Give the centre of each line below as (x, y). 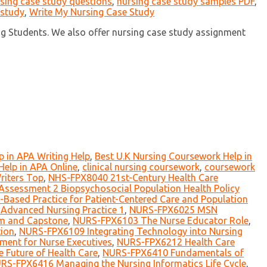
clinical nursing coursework (141, 167)
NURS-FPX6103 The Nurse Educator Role (161, 221)
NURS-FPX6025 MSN (173, 210)
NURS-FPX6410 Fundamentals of (173, 253)
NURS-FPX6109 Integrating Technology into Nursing (131, 232)
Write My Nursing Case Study (92, 12)
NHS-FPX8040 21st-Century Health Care (133, 178)
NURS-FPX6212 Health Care (176, 242)
